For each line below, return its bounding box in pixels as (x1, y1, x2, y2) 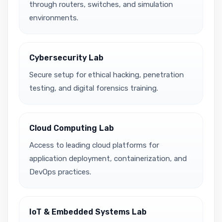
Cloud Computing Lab (29, 123, 114, 133)
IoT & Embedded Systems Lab (29, 207, 147, 217)
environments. (29, 13, 78, 22)
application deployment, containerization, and (29, 154, 187, 163)
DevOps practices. (29, 167, 91, 176)
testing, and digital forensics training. (29, 83, 158, 93)
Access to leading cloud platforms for (29, 140, 159, 150)
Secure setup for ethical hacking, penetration (29, 70, 184, 79)
